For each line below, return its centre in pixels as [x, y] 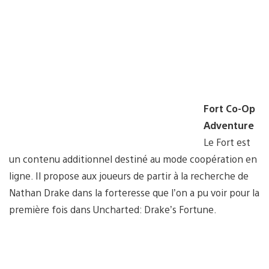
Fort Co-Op [229, 108]
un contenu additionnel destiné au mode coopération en [133, 159]
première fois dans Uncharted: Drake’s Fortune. [113, 209]
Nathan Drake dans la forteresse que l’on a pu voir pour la [134, 192]
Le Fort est [227, 142]
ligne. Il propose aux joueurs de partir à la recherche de [129, 175]
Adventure [229, 125]
